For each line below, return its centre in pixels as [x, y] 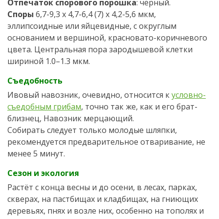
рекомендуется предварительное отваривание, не [106, 142]
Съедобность [35, 81]
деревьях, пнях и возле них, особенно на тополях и [106, 211]
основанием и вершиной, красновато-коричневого [107, 38]
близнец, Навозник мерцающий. [71, 119]
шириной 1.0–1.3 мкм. [49, 61]
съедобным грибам [44, 107]
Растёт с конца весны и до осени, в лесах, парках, [102, 187]
